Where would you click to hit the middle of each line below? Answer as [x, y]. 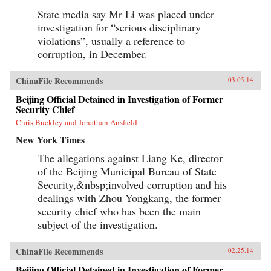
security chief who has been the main [119, 211]
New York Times [50, 139]
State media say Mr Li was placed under [126, 14]
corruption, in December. [93, 54]
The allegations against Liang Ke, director [130, 158]
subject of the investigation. [98, 224]
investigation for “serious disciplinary [119, 27]
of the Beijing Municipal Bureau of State [127, 171]
